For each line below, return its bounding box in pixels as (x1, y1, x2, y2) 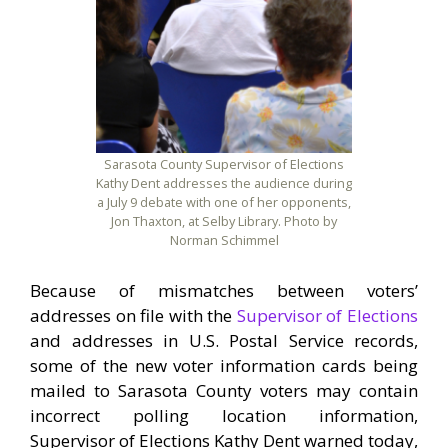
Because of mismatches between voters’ (30, 278, 418, 302)
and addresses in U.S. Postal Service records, (30, 328, 418, 352)
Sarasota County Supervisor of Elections (104, 155, 344, 174)
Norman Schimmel (169, 231, 279, 250)
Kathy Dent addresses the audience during (96, 174, 352, 193)
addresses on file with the (30, 303, 237, 327)
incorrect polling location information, (30, 403, 418, 427)
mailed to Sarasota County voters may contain (30, 378, 418, 402)
